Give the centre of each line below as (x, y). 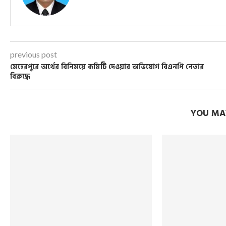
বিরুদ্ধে (20, 76)
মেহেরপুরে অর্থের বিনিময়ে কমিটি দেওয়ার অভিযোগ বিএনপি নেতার (107, 67)
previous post (34, 54)
